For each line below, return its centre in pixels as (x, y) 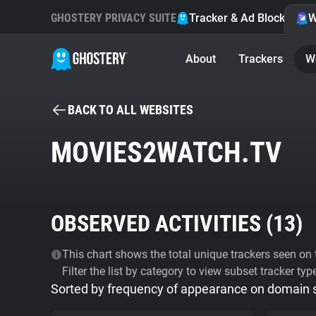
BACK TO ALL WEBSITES (130, 110)
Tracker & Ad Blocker (242, 18)
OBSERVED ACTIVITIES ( (162, 224)
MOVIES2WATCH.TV (166, 153)
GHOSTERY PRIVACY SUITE (114, 18)
